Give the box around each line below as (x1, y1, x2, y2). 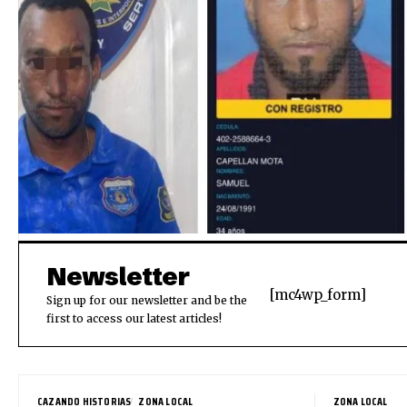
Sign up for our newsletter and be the (46, 293, 247, 308)
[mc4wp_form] (269, 286, 366, 304)
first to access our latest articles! (46, 312, 222, 326)
